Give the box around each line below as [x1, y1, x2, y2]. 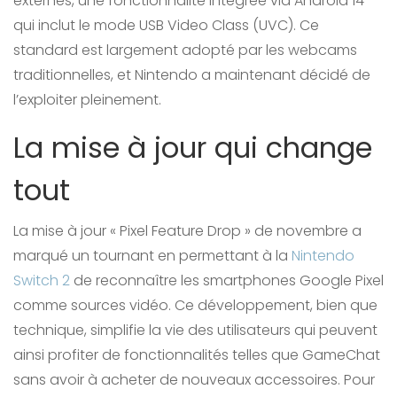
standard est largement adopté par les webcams [13, 39, 357, 60]
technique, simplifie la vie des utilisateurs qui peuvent [13, 319, 378, 340]
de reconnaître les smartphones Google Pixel [70, 269, 384, 291]
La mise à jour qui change [13, 127, 372, 167]
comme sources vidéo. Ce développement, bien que [13, 294, 378, 315]
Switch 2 [13, 269, 70, 291]
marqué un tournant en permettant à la [13, 245, 292, 266]
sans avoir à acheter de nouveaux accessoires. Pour [13, 369, 375, 390]
